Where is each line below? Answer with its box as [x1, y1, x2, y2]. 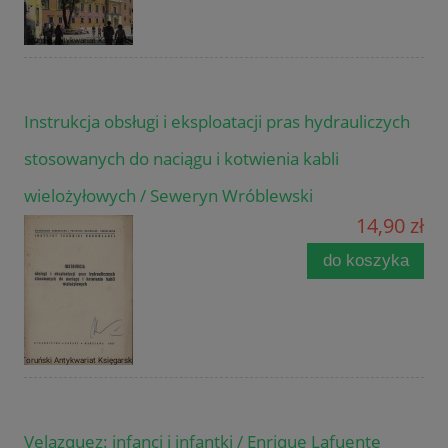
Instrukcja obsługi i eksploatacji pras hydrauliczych [24, 110, 410, 134]
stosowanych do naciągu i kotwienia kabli [24, 147, 339, 171]
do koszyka [322, 251, 409, 271]
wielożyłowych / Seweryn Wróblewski [24, 184, 313, 208]
